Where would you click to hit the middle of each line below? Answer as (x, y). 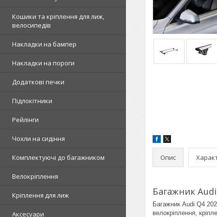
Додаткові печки (38, 82)
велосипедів (31, 25)
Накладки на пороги (43, 63)
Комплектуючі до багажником (58, 157)
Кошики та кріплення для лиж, (58, 16)
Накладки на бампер (44, 44)
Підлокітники (32, 101)
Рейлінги (25, 120)
